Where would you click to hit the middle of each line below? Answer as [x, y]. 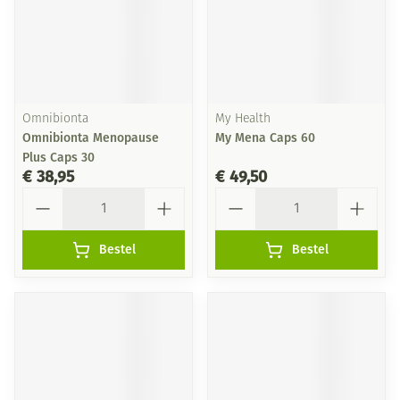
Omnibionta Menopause [91, 138]
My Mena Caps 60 [265, 138]
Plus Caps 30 [58, 158]
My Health [243, 119]
